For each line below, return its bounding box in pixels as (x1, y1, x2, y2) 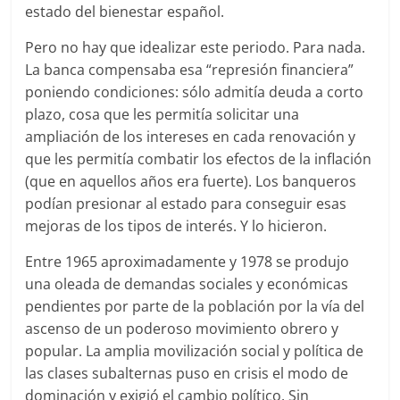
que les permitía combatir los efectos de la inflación (25, 149, 372, 169)
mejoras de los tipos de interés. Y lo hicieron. (25, 216, 328, 236)
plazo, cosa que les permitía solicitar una (25, 104, 300, 124)
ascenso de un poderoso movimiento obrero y (25, 319, 339, 338)
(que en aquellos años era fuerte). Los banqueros (25, 171, 357, 191)
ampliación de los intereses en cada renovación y (25, 127, 356, 146)
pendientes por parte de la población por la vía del (25, 296, 365, 316)
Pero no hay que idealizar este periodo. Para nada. (25, 37, 366, 57)
